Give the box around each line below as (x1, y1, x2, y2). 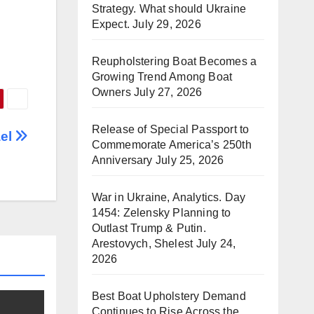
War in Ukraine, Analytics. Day (91, 191, 246, 203)
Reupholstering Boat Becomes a (91, 55, 257, 67)
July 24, (196, 238, 236, 250)
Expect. (91, 18, 130, 30)
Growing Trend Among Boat (91, 71, 233, 83)
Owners (91, 86, 131, 98)
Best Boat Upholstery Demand (91, 290, 246, 302)
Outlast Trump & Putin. (91, 222, 206, 234)
